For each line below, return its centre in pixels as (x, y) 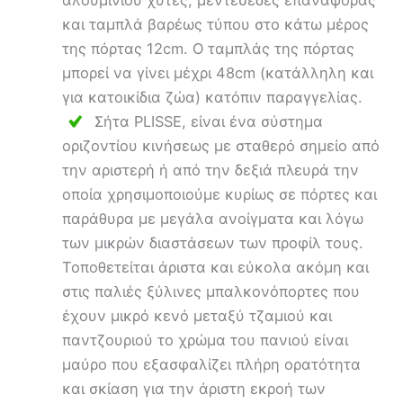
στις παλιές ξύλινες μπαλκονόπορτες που (211, 292)
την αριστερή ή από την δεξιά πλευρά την (211, 170)
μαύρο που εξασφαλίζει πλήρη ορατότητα (212, 365)
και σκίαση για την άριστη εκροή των (194, 389)
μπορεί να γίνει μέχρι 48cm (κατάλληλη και (218, 72)
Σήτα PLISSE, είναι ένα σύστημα (209, 121)
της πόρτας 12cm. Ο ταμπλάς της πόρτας (209, 48)
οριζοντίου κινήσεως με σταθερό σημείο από (221, 146)
